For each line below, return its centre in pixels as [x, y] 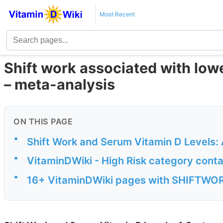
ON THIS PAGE [43, 122]
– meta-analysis [59, 85]
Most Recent [117, 14]
